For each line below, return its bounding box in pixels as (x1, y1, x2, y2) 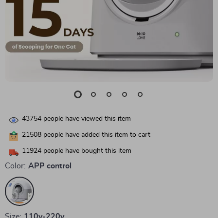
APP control (28, 162, 72, 170)
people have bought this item (41, 147, 131, 155)
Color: (5, 162, 26, 170)
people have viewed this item (41, 115, 131, 123)
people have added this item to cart (41, 131, 150, 139)
